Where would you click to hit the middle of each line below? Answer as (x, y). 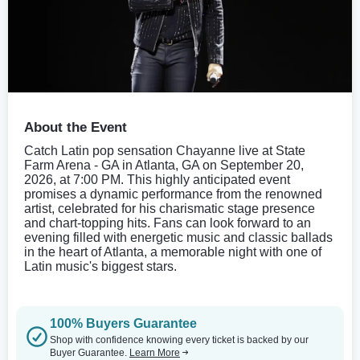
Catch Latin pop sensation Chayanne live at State (165, 150)
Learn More (155, 352)
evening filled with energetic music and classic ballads (178, 237)
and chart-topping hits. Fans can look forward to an (168, 223)
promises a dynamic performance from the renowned (173, 194)
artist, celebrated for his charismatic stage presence (170, 208)
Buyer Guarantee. (90, 352)
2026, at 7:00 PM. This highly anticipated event (157, 179)
